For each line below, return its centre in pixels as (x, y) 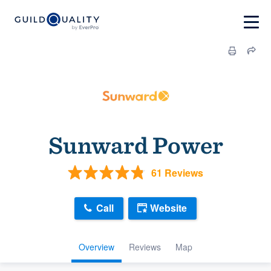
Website (168, 208)
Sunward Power (135, 145)
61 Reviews (177, 172)
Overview (96, 247)
